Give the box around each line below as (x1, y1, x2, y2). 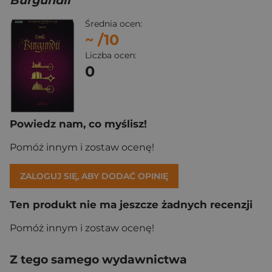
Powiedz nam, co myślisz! (10, 118, 147, 131)
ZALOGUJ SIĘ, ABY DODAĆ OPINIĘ (20, 171, 168, 182)
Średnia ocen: (85, 18, 142, 29)
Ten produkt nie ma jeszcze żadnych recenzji (10, 199, 253, 211)
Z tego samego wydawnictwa (10, 253, 187, 267)
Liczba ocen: (85, 50, 137, 61)
